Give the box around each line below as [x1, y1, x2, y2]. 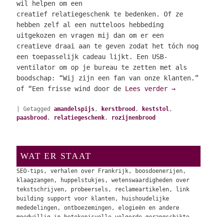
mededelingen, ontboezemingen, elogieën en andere [16, 204, 180, 212]
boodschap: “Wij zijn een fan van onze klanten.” [16, 74, 199, 82]
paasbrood [16, 114, 47, 122]
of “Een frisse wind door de [16, 84, 125, 93]
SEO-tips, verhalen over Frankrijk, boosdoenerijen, [16, 168, 186, 175]
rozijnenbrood [111, 114, 156, 122]
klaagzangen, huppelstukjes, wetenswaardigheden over [16, 177, 190, 184]
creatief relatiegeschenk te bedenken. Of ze [16, 10, 184, 18]
